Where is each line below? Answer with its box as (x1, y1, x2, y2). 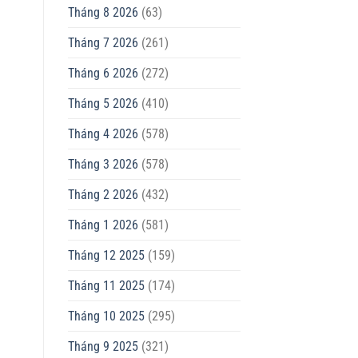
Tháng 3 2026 (67, 157, 138, 173)
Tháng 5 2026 (67, 96, 138, 112)
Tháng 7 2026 (67, 35, 138, 51)
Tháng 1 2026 (67, 217, 138, 233)
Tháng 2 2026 (67, 187, 138, 203)
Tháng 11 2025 (67, 278, 145, 294)
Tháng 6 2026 (67, 66, 138, 82)
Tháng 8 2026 (67, 5, 138, 21)
